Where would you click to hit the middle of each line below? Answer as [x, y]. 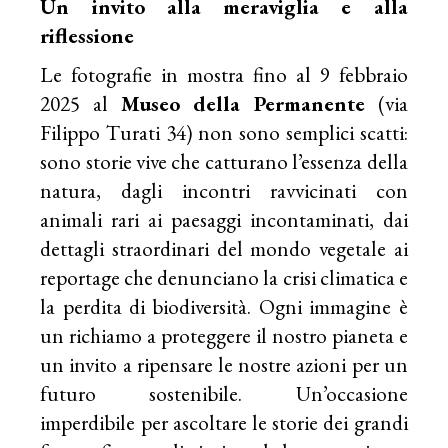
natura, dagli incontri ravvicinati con [224, 191]
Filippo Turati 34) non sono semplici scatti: [224, 133]
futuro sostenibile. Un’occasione [224, 394]
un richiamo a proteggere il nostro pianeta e [224, 336]
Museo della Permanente [242, 104]
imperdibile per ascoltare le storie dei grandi [224, 423]
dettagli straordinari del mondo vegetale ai [224, 249]
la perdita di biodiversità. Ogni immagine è [224, 307]
